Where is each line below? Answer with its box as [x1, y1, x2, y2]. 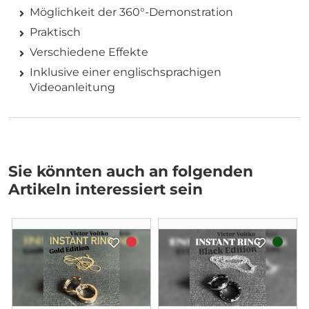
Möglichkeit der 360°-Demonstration [30, 5, 233, 19]
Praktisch [30, 25, 81, 39]
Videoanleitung [30, 80, 115, 94]
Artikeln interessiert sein [8, 179, 203, 198]
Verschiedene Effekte [30, 45, 148, 59]
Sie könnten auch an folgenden [8, 161, 253, 180]
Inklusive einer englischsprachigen [30, 65, 221, 79]
